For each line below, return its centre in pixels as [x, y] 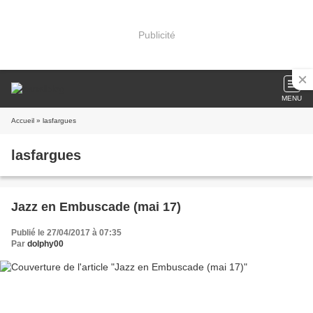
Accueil [23, 121]
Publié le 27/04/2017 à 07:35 [66, 233]
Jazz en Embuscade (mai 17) [96, 207]
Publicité [156, 35]
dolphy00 [45, 244]
